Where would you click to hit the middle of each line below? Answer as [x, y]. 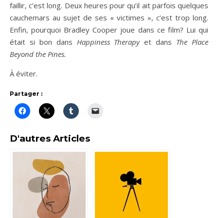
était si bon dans [43, 42]
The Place [192, 42]
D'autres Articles [50, 138]
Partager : [26, 93]
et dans [158, 42]
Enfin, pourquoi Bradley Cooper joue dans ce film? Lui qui [109, 29]
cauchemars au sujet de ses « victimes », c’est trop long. [109, 17]
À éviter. [24, 73]
